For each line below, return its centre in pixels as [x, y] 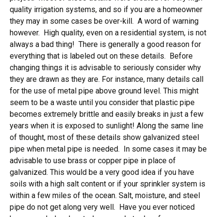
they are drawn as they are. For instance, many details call [107, 79]
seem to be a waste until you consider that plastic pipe [102, 102]
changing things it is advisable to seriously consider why [105, 68]
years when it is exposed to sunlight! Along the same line [107, 126]
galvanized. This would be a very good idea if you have [102, 172]
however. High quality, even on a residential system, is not [108, 33]
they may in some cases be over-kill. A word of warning [104, 21]
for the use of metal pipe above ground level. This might [104, 91]
